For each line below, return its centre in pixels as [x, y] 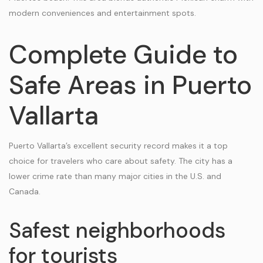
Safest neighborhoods [117, 230]
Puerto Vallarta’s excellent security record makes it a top [118, 146]
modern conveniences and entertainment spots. [102, 13]
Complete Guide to [123, 55]
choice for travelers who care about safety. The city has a [121, 161]
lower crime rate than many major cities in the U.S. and [115, 176]
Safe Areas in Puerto [130, 85]
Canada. [25, 191]
